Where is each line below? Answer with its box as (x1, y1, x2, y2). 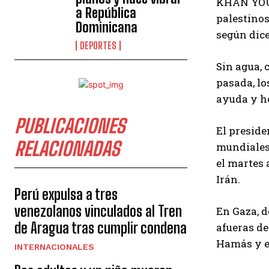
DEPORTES (80, 40, 117, 51)
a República (76, 5, 137, 21)
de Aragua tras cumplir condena (14, 219, 187, 237)
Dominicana (76, 19, 138, 35)
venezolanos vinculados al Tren (14, 202, 182, 220)
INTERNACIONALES (14, 242, 94, 252)
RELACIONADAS (14, 138, 119, 160)
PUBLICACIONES (14, 115, 125, 138)
